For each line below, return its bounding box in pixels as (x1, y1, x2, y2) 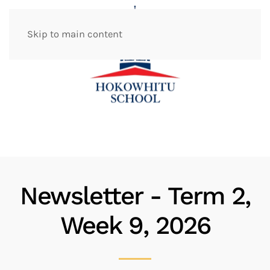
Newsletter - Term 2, (20, 181, 250, 210)
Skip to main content (27, 28, 122, 40)
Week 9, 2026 (60, 210, 210, 240)
